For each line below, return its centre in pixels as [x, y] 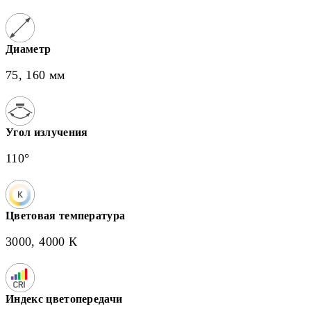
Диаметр [28, 49]
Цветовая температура [66, 216]
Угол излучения [47, 132]
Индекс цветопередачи [64, 299]
